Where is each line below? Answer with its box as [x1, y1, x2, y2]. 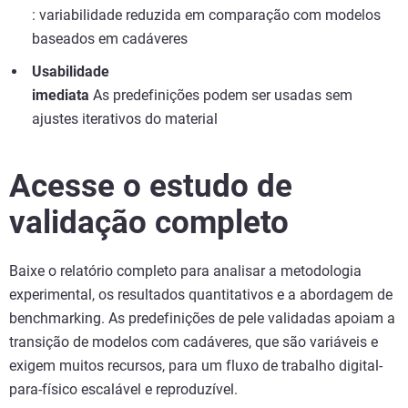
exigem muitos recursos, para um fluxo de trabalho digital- [9, 357, 382, 375]
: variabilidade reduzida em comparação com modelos [32, 6, 381, 25]
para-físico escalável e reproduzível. [9, 381, 238, 399]
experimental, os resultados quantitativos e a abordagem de [9, 286, 393, 304]
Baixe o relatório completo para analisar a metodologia [9, 262, 362, 280]
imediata [32, 87, 89, 105]
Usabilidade [32, 63, 109, 81]
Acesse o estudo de [9, 168, 292, 206]
